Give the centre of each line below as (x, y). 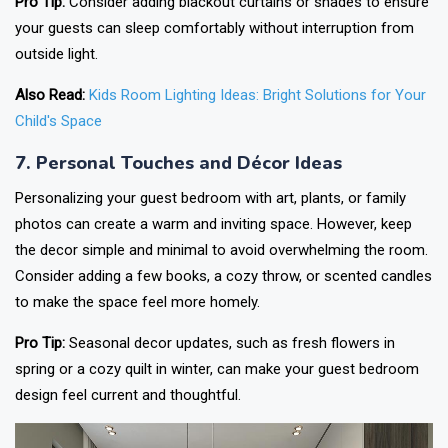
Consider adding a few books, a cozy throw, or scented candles (223, 276)
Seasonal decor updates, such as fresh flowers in (230, 343)
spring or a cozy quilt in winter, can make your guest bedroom (217, 369)
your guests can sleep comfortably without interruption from (214, 28)
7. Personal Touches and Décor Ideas (178, 163)
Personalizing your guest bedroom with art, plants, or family (210, 198)
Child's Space (58, 121)
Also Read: (52, 95)
